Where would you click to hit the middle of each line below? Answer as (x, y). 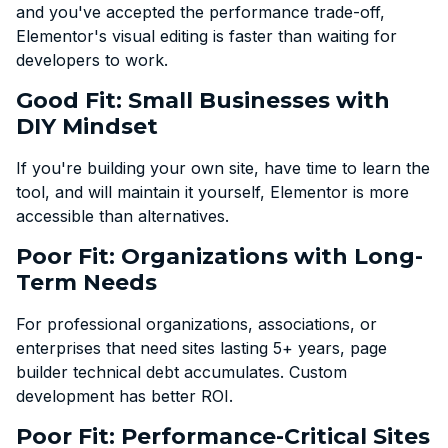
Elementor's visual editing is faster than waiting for (206, 35)
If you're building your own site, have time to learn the (223, 167)
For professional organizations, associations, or (196, 323)
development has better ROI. (124, 395)
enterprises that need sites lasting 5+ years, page (201, 347)
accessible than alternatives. (122, 215)
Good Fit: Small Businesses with (203, 100)
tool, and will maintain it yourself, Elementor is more (212, 191)
